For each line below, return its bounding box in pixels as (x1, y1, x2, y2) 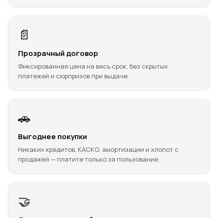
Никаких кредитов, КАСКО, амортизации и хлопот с (18, 145, 179, 154)
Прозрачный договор (18, 48, 98, 58)
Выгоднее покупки (18, 131, 87, 142)
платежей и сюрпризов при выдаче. (18, 72, 129, 80)
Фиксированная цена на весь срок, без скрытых (18, 62, 168, 71)
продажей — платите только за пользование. (18, 155, 160, 163)
